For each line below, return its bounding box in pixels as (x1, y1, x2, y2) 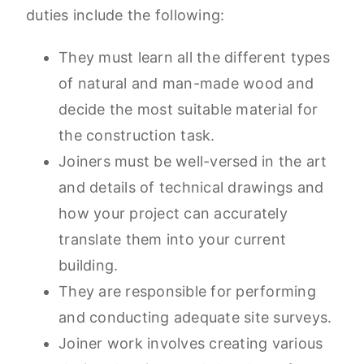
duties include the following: (26, 6, 225, 24)
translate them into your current (58, 231, 286, 249)
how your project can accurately (58, 205, 288, 223)
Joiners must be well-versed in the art (58, 153, 327, 171)
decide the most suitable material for (58, 101, 318, 119)
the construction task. (58, 127, 215, 145)
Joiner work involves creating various (58, 335, 323, 353)
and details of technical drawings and (58, 179, 324, 197)
